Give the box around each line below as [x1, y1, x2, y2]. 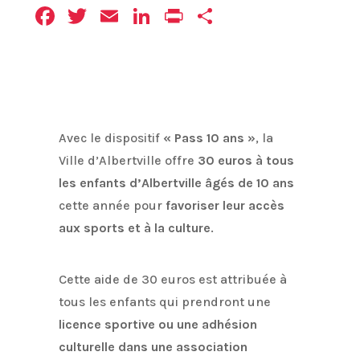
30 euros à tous [194, 152, 295, 168]
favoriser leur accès [166, 197, 285, 213]
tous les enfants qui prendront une [59, 293, 272, 309]
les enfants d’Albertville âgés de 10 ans [59, 174, 295, 190]
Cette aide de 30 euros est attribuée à [59, 271, 288, 287]
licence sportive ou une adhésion [59, 316, 258, 332]
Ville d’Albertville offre [59, 152, 195, 168]
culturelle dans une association [59, 338, 248, 354]
